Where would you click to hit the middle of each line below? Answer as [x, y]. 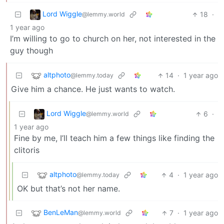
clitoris [27, 150]
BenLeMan [61, 212]
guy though [31, 51]
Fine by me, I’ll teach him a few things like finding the [114, 138]
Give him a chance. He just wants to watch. [93, 89]
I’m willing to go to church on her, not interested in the [113, 39]
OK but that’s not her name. [68, 189]
